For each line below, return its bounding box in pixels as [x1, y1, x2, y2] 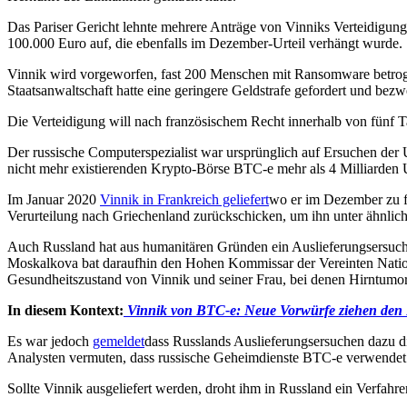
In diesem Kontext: [7, 302, 124, 318]
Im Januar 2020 [7, 191, 100, 207]
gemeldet [93, 333, 144, 349]
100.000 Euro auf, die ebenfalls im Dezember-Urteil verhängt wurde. [7, 35, 402, 51]
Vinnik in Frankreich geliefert [100, 191, 269, 207]
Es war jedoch [7, 333, 93, 349]
